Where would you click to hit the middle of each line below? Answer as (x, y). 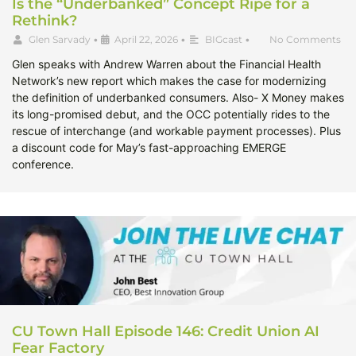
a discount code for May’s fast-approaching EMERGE (149, 148)
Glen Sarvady (60, 40)
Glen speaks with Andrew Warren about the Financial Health (166, 64)
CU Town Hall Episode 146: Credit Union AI (166, 332)
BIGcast (224, 40)
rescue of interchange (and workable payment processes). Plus (176, 131)
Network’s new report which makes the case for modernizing (169, 81)
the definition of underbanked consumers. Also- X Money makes (178, 98)
